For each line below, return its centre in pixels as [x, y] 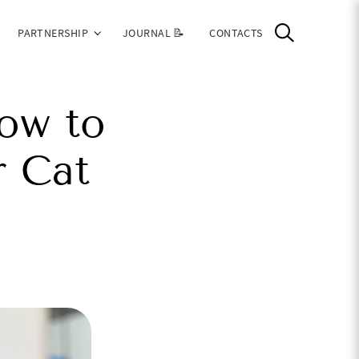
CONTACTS [236, 32]
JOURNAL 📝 [153, 32]
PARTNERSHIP [53, 32]
